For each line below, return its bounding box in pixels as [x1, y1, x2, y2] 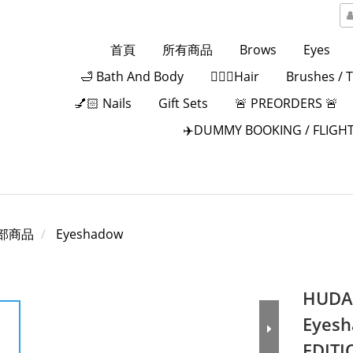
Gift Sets [158, 95, 208, 112]
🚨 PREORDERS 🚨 [234, 95, 338, 112]
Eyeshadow [56, 225, 123, 243]
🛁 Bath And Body [80, 68, 184, 85]
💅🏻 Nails [73, 95, 132, 112]
